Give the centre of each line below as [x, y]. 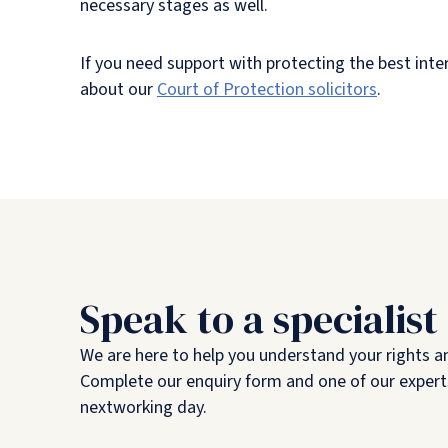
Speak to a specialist [259, 319]
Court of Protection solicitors [267, 89]
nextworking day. [143, 407]
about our [118, 89]
